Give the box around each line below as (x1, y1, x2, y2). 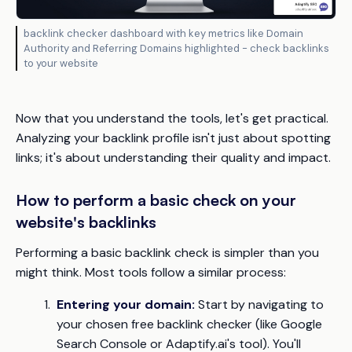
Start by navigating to (195, 296, 324, 313)
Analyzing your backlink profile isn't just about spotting (16, 130, 331, 147)
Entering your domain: (57, 296, 195, 313)
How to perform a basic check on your (16, 190, 296, 211)
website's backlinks (16, 212, 156, 233)
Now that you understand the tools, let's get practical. (16, 110, 328, 127)
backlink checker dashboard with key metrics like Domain (24, 27, 303, 41)
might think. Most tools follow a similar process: (16, 264, 286, 281)
